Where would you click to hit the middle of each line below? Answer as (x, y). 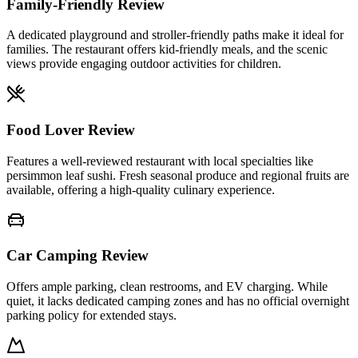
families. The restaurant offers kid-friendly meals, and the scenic (167, 50)
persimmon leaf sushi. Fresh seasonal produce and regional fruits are (178, 175)
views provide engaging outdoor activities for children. (144, 64)
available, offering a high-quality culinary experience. (141, 189)
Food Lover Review (71, 130)
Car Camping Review (78, 256)
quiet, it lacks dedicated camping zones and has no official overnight (178, 301)
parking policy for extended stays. (91, 316)
